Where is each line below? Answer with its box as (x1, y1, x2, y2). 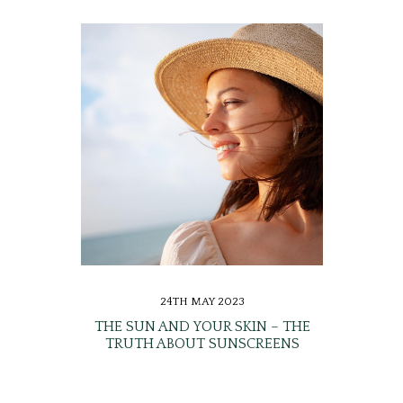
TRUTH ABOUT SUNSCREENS (104, 336, 300, 353)
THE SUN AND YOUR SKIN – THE (94, 318, 310, 336)
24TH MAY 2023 (159, 295, 245, 309)
